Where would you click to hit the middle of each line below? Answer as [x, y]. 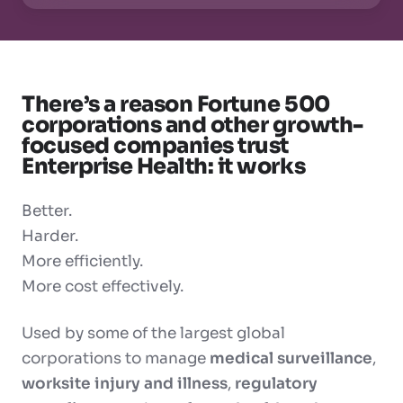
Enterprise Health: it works [164, 167]
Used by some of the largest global [153, 334]
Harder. [50, 237]
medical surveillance [291, 359]
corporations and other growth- [193, 125]
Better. [47, 211]
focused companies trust [155, 146]
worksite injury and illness [125, 384]
